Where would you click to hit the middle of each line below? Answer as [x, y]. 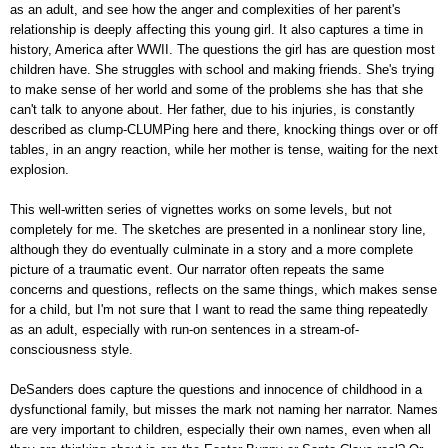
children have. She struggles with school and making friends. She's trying [222, 70]
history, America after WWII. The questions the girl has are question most [222, 50]
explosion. [39, 170]
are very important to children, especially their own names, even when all [220, 430]
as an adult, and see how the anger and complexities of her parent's [205, 10]
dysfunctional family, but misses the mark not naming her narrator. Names [224, 410]
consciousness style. [71, 350]
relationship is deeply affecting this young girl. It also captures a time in [216, 30]
